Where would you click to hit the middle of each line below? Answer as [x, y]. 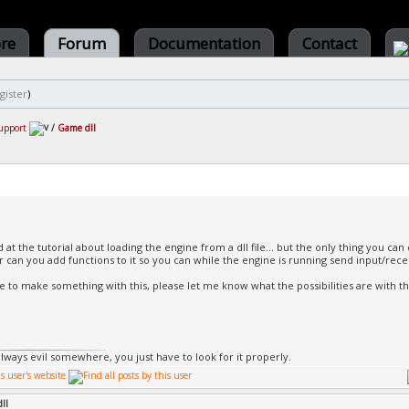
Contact [330, 43]
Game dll [77, 127]
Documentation [204, 43]
